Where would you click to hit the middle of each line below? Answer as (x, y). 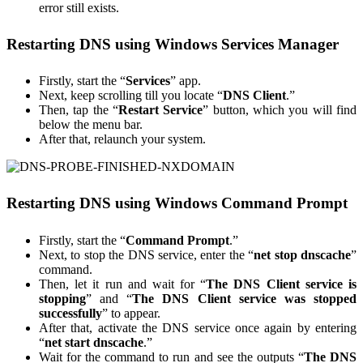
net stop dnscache (303, 254)
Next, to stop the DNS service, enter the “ (147, 254)
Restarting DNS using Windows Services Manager (173, 44)
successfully (70, 313)
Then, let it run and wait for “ (123, 284)
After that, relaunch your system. (122, 139)
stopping (62, 298)
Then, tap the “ (79, 110)
